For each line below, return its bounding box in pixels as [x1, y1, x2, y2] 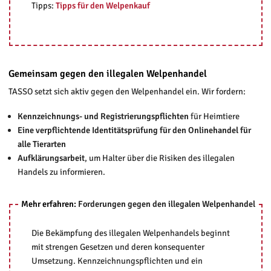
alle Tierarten [18, 138, 67, 149]
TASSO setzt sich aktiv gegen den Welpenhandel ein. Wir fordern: [8, 85, 246, 97]
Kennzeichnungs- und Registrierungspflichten [18, 110, 189, 122]
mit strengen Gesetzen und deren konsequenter [31, 241, 204, 252]
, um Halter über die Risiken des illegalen [85, 152, 235, 163]
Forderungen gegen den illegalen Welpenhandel [77, 198, 255, 209]
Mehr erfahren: [21, 198, 78, 209]
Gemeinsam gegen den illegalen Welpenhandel [8, 68, 207, 80]
